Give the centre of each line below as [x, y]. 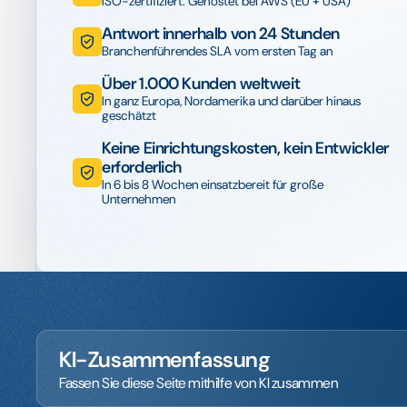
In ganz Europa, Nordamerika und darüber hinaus [231, 101]
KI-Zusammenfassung [165, 359]
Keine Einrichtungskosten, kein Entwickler [246, 148]
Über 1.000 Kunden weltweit [201, 84]
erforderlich [142, 167]
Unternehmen [139, 199]
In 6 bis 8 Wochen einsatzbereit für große [213, 184]
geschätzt [129, 115]
